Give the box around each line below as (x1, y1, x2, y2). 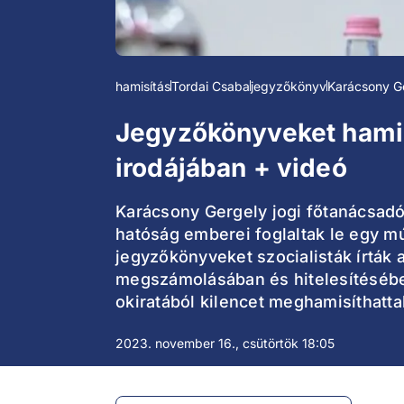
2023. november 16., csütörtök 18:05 (115, 335, 335, 352)
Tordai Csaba (171, 78, 250, 95)
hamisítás (115, 78, 170, 95)
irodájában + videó (115, 152, 347, 184)
